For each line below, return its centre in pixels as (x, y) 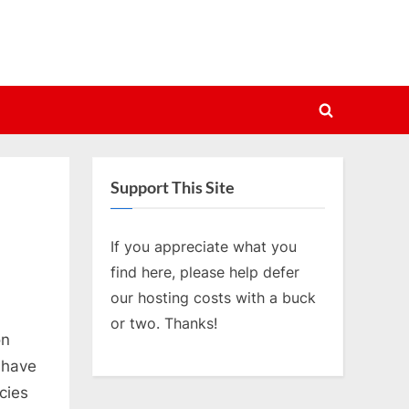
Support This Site (173, 188)
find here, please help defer (205, 272)
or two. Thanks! (164, 323)
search (348, 147)
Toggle (349, 121)
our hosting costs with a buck (213, 297)
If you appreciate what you (204, 246)
